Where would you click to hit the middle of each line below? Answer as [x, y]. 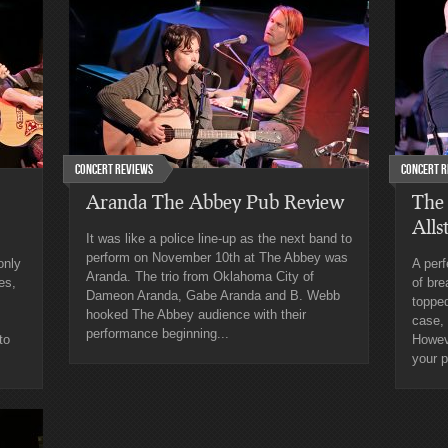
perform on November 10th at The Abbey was [217, 257]
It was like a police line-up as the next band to [219, 238]
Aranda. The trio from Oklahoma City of [200, 276]
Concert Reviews [114, 169]
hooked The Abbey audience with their [196, 314]
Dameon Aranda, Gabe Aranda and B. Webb [213, 295]
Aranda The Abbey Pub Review [215, 201]
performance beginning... [157, 333]
